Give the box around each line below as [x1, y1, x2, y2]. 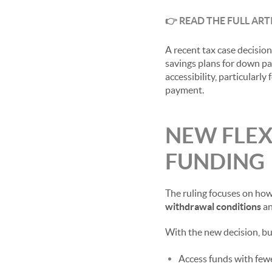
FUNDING [165, 149, 265, 174]
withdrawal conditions [165, 201, 261, 212]
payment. [165, 84, 204, 95]
